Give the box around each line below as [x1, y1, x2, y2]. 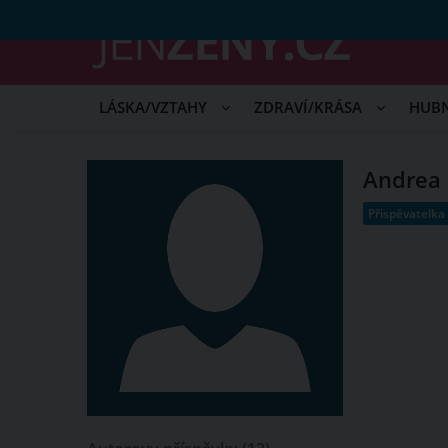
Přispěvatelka [368, 205, 445, 222]
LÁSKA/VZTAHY [99, 98, 211, 117]
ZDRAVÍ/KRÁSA [254, 98, 366, 117]
